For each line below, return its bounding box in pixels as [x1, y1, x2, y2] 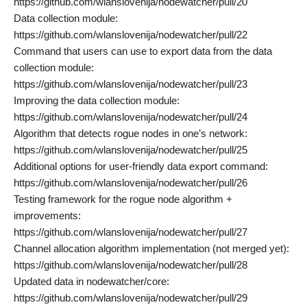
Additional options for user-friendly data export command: [14, 160, 268, 172]
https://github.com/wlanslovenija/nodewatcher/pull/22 [14, 29, 247, 40]
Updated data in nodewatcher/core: [14, 275, 169, 287]
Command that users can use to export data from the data [14, 45, 272, 57]
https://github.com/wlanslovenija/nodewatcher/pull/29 [14, 292, 247, 304]
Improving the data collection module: [14, 95, 180, 106]
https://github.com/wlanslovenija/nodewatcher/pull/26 [14, 177, 247, 188]
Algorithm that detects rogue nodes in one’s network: [14, 127, 247, 139]
